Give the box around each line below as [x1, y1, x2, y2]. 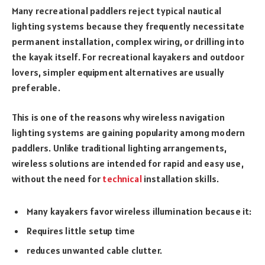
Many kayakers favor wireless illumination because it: [27, 205, 252, 217]
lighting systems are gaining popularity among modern [12, 127, 245, 139]
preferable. [12, 81, 60, 93]
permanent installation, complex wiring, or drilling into [12, 35, 244, 47]
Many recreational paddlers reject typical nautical [12, 4, 221, 17]
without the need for [12, 173, 103, 185]
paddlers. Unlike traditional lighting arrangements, [12, 142, 227, 154]
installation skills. [141, 173, 219, 185]
